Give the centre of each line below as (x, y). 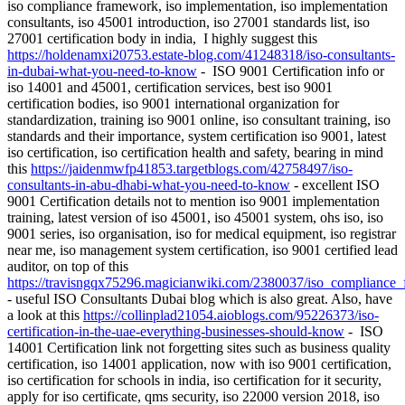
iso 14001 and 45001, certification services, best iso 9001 (170, 88)
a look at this (45, 316)
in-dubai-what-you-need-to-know (102, 71)
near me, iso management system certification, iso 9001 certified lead (202, 250)
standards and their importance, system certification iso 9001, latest (197, 137)
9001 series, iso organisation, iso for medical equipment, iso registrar (202, 234)
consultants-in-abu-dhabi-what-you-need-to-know (149, 185)
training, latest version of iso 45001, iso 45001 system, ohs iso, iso (195, 218)
